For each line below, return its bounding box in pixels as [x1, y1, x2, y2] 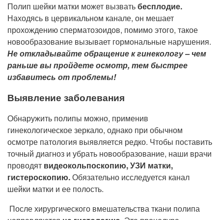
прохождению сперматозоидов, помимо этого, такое [7, 24, 198, 35]
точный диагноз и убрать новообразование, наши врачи [7, 148, 212, 159]
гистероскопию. [7, 171, 70, 183]
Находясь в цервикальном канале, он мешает [7, 12, 174, 24]
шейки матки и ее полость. [7, 183, 106, 194]
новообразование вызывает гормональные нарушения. [7, 36, 211, 47]
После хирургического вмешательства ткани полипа [7, 203, 200, 214]
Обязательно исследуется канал [70, 171, 190, 183]
